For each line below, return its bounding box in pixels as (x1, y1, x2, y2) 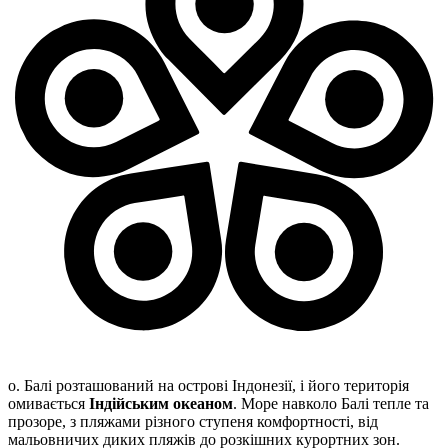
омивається (8, 395, 89, 413)
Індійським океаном (89, 395, 233, 413)
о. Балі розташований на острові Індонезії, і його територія (8, 377, 409, 395)
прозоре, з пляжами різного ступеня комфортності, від (8, 413, 378, 431)
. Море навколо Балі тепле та (233, 395, 429, 413)
